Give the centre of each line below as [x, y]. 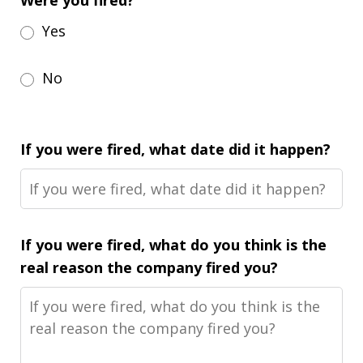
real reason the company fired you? [149, 267]
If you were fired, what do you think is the [173, 245]
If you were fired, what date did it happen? [175, 149]
